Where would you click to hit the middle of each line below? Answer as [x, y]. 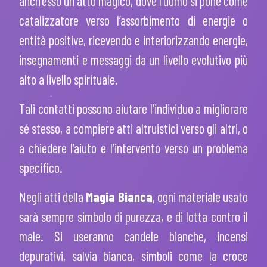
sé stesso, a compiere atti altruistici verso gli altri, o [133, 128]
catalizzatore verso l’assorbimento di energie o [133, 21]
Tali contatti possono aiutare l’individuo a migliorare [133, 109]
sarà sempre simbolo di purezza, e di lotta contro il [133, 217]
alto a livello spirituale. [71, 80]
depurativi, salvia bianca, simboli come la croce [133, 256]
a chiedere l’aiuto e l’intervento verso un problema [133, 148]
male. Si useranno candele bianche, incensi [133, 236]
